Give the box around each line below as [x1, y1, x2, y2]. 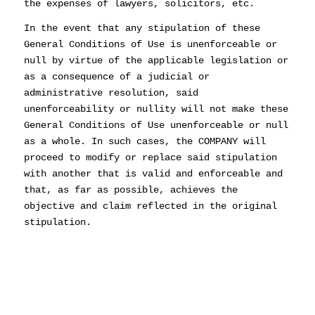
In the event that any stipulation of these [23, 22, 260, 34]
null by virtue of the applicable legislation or [23, 55, 288, 67]
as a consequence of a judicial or [23, 71, 210, 83]
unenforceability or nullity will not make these [23, 103, 288, 115]
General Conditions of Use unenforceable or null [23, 120, 288, 131]
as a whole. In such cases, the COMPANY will [23, 136, 266, 148]
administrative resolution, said [23, 87, 198, 99]
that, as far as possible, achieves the [23, 184, 238, 196]
